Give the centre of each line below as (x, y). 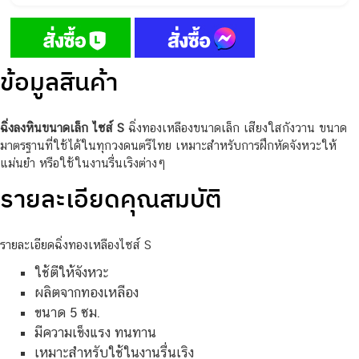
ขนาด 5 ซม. (67, 312)
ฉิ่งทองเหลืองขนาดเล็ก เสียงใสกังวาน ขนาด (236, 127)
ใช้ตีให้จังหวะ (71, 272)
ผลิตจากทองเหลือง (86, 292)
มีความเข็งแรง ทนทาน (95, 332)
